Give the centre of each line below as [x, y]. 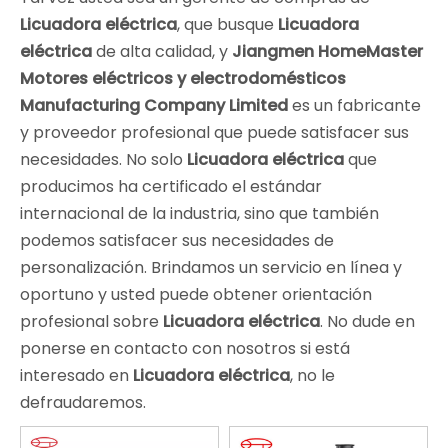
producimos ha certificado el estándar [171, 186]
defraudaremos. [83, 402]
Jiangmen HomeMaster [327, 51]
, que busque [227, 24]
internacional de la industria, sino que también [199, 213]
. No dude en [367, 321]
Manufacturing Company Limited [154, 105]
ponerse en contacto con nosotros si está [185, 348]
